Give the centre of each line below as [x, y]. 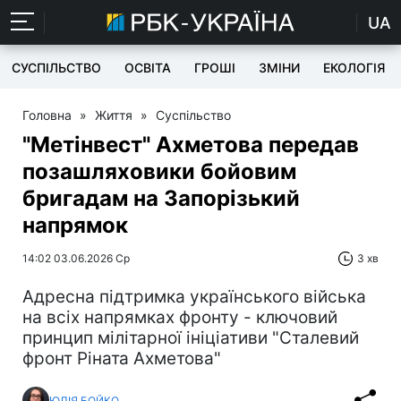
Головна [47, 115]
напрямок [75, 225]
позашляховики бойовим [159, 171]
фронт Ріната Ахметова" [122, 358]
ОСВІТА [148, 68]
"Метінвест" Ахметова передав [191, 145]
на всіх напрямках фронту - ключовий [180, 317]
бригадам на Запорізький [161, 198]
